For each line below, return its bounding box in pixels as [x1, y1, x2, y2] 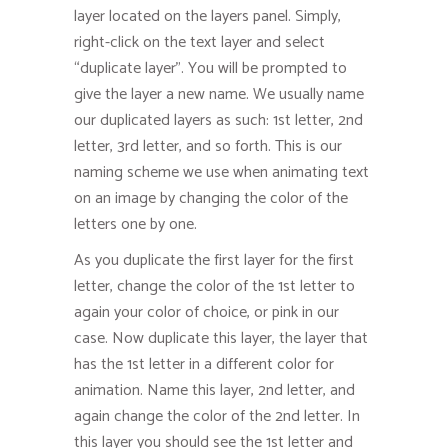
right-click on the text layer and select [74, 28, 325, 56]
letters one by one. [74, 210, 197, 238]
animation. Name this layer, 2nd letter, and [74, 376, 355, 404]
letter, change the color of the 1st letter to [74, 272, 355, 300]
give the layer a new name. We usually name [74, 80, 364, 108]
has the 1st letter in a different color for [74, 350, 334, 378]
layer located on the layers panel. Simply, [74, 2, 341, 30]
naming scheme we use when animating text [74, 158, 369, 186]
